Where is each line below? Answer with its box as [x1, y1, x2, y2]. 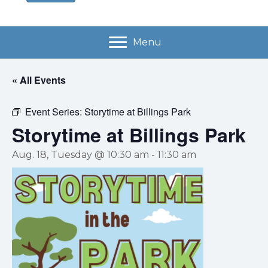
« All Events [12, 72, 66, 87]
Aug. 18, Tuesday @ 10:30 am [12, 148, 149, 160]
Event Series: [25, 104, 84, 118]
